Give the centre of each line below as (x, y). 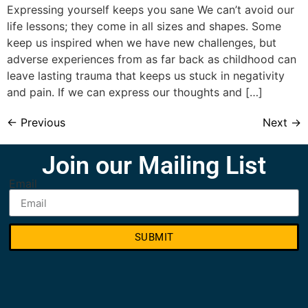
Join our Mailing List (154, 166)
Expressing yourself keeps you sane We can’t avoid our (151, 9)
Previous (41, 122)
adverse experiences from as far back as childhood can (152, 59)
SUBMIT (154, 237)
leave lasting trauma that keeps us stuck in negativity (146, 75)
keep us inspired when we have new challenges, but (142, 42)
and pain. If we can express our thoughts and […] (135, 92)
